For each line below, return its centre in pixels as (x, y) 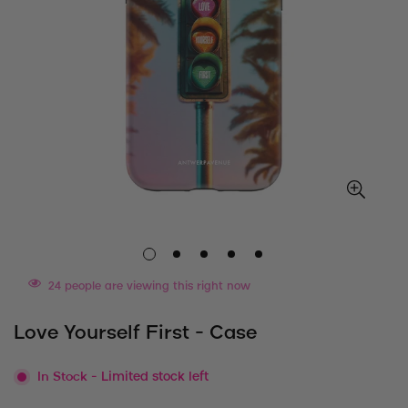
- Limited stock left (150, 377)
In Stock (64, 377)
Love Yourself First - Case (135, 333)
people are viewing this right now (156, 286)
